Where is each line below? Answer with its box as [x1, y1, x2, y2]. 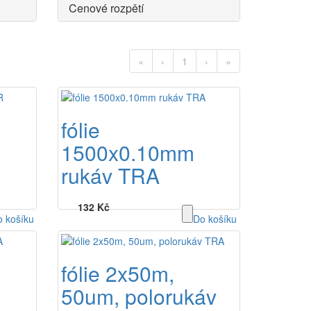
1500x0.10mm [61, 137, 195, 167]
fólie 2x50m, [61, 258, 175, 288]
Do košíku [193, 212, 237, 226]
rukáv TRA [61, 160, 160, 190]
